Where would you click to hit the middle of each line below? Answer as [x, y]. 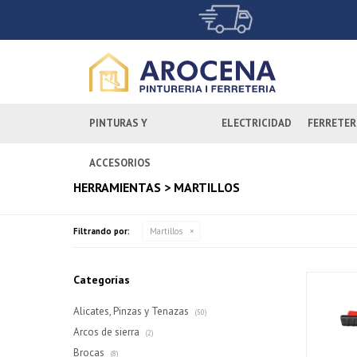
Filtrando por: [102, 231]
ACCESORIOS [120, 163]
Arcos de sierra [108, 332]
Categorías [102, 280]
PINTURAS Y [118, 123]
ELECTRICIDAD [257, 123]
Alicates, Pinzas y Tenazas [132, 311]
